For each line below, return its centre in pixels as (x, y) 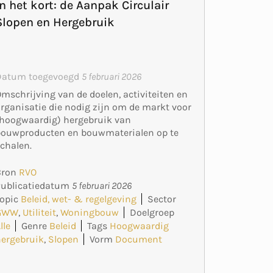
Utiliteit (40, 213)
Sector (162, 199)
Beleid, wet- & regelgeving (79, 199)
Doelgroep (152, 213)
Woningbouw (90, 213)
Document (139, 239)
